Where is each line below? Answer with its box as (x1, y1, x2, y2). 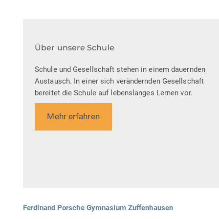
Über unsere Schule (35, 43, 114, 53)
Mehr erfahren (47, 111, 100, 122)
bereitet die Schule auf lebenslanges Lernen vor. (35, 88, 193, 98)
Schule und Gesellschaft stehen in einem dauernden (35, 65, 205, 74)
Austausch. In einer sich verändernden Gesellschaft (35, 77, 204, 86)
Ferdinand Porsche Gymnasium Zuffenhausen (23, 203, 173, 212)
